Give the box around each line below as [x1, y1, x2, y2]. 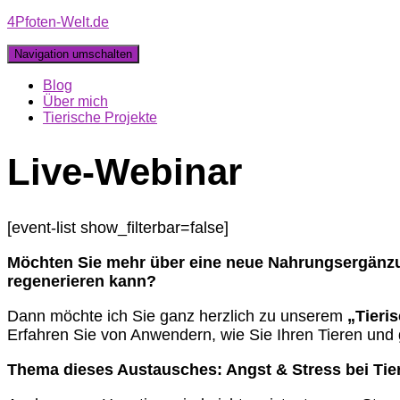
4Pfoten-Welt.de [7, 14, 109, 29]
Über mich [43, 94, 108, 109]
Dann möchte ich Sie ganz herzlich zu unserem [7, 307, 347, 326]
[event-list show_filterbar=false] [7, 219, 229, 237]
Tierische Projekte [43, 110, 157, 125]
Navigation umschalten [14, 47, 132, 61]
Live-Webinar [7, 151, 242, 194]
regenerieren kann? [7, 272, 156, 291]
